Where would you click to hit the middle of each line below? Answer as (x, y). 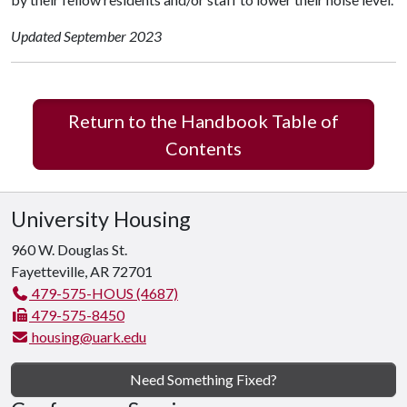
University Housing (101, 219)
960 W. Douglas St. (69, 249)
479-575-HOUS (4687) (104, 293)
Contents (203, 148)
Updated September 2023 (86, 36)
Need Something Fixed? (203, 379)
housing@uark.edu (88, 337)
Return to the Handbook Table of (203, 121)
